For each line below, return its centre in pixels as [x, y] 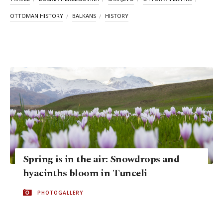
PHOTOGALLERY [60, 192]
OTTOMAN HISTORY [37, 16]
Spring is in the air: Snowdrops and [101, 159]
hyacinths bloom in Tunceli [85, 173]
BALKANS [84, 16]
